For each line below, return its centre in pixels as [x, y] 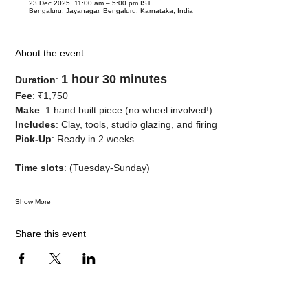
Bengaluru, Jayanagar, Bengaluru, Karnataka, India [111, 11]
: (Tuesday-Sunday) [107, 168]
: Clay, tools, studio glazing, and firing [137, 124]
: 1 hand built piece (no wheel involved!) [126, 110]
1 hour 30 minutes [114, 79]
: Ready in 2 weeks [93, 139]
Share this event [51, 234]
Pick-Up [34, 139]
